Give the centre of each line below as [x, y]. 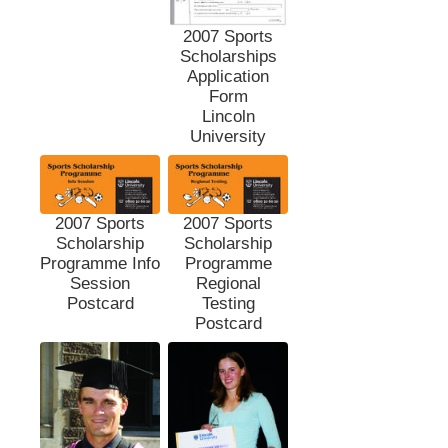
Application [228, 76]
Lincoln [228, 116]
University [228, 136]
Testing [228, 303]
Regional [228, 283]
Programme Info [100, 263]
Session [100, 283]
